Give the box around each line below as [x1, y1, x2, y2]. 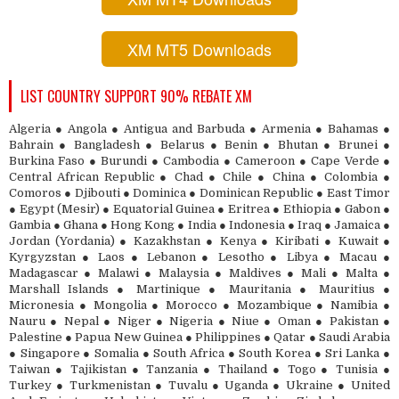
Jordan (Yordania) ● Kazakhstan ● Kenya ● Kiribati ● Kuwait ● [9, 233, 390, 248]
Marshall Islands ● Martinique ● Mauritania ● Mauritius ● [9, 281, 390, 296]
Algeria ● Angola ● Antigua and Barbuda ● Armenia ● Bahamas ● [9, 121, 390, 135]
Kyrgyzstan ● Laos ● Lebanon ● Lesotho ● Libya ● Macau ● [9, 249, 390, 264]
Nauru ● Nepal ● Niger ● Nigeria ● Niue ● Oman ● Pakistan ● [9, 313, 390, 328]
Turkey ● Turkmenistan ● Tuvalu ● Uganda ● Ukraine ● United [9, 378, 390, 392]
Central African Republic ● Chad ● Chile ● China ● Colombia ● [9, 169, 390, 183]
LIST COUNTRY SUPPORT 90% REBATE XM [20, 85, 252, 107]
